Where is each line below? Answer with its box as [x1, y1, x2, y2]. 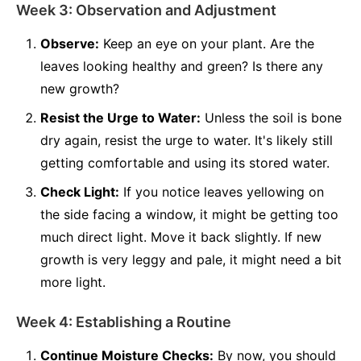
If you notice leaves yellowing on [119, 184, 324, 200]
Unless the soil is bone [201, 110, 342, 126]
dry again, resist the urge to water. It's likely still [40, 132, 333, 148]
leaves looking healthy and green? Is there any [40, 58, 323, 74]
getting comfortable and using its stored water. [40, 155, 330, 171]
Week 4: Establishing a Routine [16, 313, 231, 330]
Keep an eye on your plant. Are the [99, 35, 314, 52]
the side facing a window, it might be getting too [40, 206, 338, 222]
